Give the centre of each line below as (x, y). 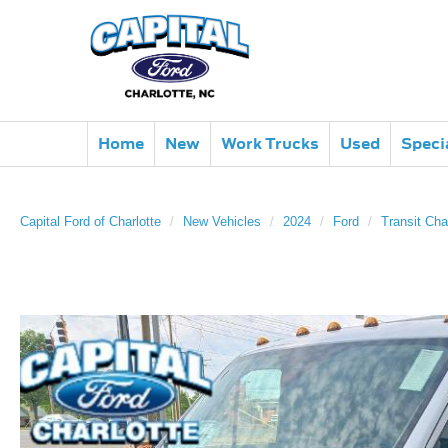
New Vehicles (222, 221)
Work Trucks (270, 143)
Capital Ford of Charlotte (90, 221)
